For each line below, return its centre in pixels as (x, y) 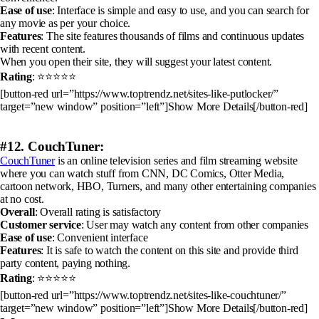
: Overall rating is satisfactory (98, 211)
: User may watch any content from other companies (195, 224)
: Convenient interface (100, 237)
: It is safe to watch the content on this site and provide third (169, 250)
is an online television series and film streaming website (176, 160)
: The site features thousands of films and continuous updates (173, 36)
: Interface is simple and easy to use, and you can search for (180, 10)
